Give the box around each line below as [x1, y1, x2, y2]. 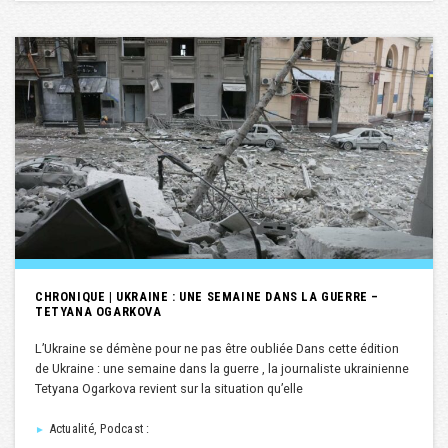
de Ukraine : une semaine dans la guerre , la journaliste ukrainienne [35, 361, 409, 377]
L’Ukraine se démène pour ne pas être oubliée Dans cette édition [35, 341, 399, 357]
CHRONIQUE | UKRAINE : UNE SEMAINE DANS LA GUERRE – [35, 289, 380, 305]
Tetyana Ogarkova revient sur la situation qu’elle [35, 381, 303, 397]
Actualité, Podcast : [45, 421, 150, 437]
